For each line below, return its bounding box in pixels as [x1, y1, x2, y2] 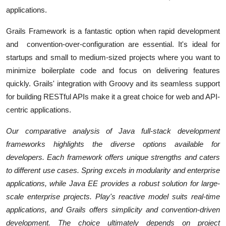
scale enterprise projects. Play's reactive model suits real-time [6, 192, 220, 201]
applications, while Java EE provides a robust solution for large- [6, 179, 220, 188]
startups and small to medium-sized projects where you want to [6, 53, 220, 62]
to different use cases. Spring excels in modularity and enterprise [6, 166, 220, 175]
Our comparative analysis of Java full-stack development [6, 127, 220, 136]
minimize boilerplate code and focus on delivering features [6, 66, 220, 75]
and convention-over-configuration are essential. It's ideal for [6, 40, 220, 49]
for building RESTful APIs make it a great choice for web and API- [6, 92, 220, 101]
